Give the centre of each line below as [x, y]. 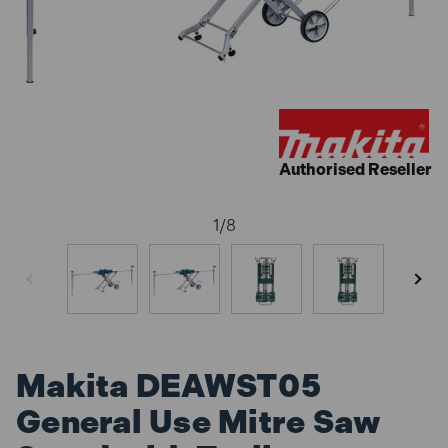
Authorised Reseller [355, 169]
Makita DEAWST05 [168, 386]
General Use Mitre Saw [199, 422]
